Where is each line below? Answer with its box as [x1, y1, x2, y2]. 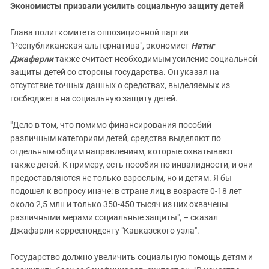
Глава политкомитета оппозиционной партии [10, 27, 189, 37]
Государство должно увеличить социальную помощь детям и [10, 252, 253, 262]
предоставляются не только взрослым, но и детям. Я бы [10, 172, 232, 183]
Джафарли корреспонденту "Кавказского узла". [10, 225, 199, 235]
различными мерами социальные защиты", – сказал [10, 212, 218, 222]
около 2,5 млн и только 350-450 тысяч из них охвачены [10, 199, 228, 209]
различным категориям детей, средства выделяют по [10, 133, 221, 143]
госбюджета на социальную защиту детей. [10, 93, 178, 103]
